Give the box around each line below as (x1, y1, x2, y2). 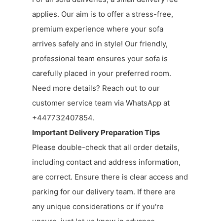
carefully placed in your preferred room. (32, 68, 171, 78)
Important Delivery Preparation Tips (32, 127, 160, 137)
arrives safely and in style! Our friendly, (32, 38, 168, 48)
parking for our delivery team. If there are (32, 186, 176, 196)
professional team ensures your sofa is (32, 53, 168, 63)
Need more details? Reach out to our (32, 83, 160, 93)
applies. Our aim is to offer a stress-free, (32, 9, 173, 19)
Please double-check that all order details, (32, 142, 180, 152)
